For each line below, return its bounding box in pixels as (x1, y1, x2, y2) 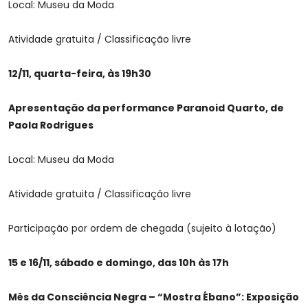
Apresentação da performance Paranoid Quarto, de (8, 101, 284, 115)
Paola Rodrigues (8, 118, 93, 133)
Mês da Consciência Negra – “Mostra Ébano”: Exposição (8, 290, 299, 305)
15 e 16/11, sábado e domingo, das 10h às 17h (8, 256, 229, 270)
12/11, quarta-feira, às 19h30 (8, 67, 151, 81)
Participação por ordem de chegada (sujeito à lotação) (8, 221, 276, 236)
